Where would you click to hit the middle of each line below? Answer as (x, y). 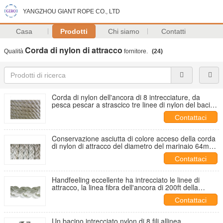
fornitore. (136, 51)
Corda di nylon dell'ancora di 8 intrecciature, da (126, 97)
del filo (62, 112)
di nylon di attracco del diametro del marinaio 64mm (133, 146)
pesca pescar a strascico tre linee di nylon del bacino (135, 105)
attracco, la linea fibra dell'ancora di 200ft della (125, 187)
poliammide (70, 195)
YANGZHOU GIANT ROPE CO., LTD (71, 11)
